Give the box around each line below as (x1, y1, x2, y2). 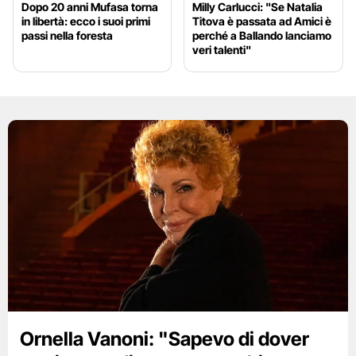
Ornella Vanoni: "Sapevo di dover (20, 327, 309, 350)
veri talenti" (192, 42, 252, 56)
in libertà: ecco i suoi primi (21, 14, 150, 28)
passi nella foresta (21, 28, 113, 42)
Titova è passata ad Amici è (192, 14, 332, 28)
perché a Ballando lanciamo (192, 28, 332, 42)
